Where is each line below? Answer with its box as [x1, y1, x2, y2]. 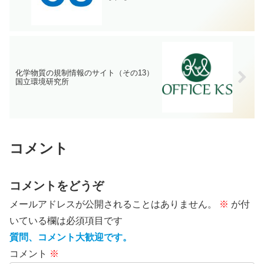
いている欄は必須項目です [9, 216, 123, 226]
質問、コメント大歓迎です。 [9, 232, 132, 243]
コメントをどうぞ [9, 179, 104, 193]
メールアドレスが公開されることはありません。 [9, 199, 217, 210]
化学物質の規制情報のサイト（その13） [15, 68, 154, 78]
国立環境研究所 [15, 77, 69, 87]
